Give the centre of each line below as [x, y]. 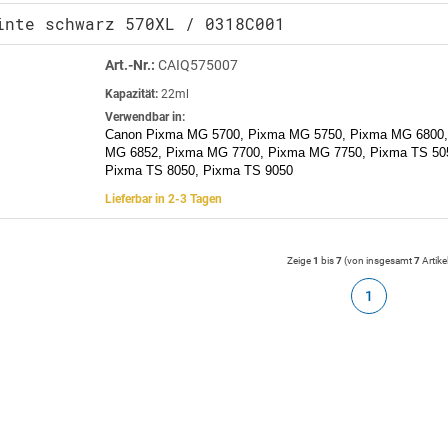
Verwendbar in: [145, 116]
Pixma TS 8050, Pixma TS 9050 [199, 170]
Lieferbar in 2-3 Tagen [163, 198]
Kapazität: [131, 93]
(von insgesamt [377, 260]
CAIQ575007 [196, 64]
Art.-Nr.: [130, 64]
